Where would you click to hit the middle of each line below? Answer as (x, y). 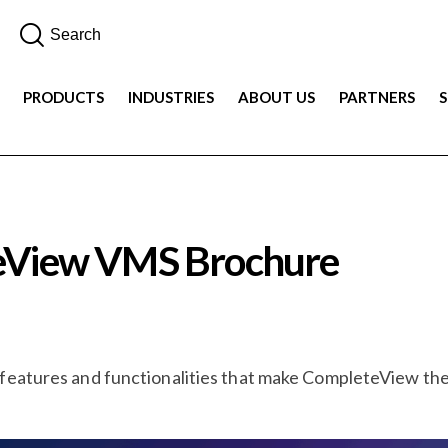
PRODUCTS (63, 97)
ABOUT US (276, 97)
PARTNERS (376, 97)
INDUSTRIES (170, 97)
